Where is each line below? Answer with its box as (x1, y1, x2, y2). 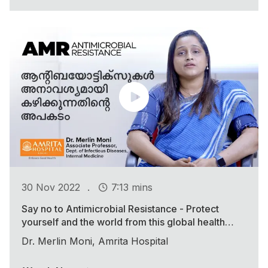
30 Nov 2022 (22, 181, 80, 193)
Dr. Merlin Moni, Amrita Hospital (22, 235, 168, 248)
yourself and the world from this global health (22, 216, 225, 229)
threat (22, 229, 48, 242)
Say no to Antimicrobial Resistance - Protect (22, 203, 219, 215)
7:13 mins (111, 181, 153, 193)
